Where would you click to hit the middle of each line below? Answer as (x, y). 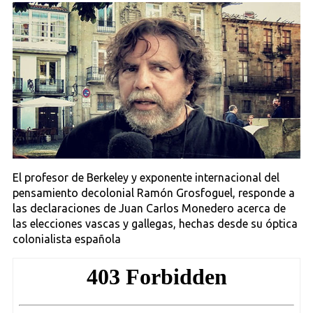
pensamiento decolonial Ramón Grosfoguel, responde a (154, 193)
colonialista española (67, 239)
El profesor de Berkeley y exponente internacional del (146, 178)
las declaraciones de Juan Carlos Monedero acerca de (150, 209)
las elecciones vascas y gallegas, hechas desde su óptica (155, 224)
